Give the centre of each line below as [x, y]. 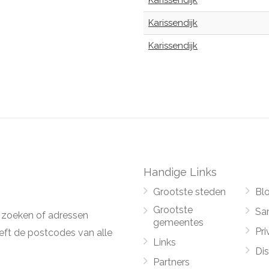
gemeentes [178, 222]
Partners [171, 262]
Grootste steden [189, 192]
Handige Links [180, 172]
